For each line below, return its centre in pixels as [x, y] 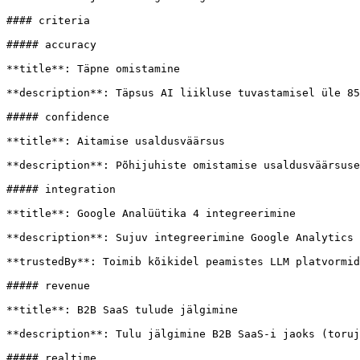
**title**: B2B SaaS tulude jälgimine [122, 310]
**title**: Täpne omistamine [93, 69]
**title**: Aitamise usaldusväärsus [116, 141]
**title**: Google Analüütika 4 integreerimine [151, 213]
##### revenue [48, 286]
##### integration [61, 189]
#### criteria [48, 20]
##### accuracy [51, 45]
